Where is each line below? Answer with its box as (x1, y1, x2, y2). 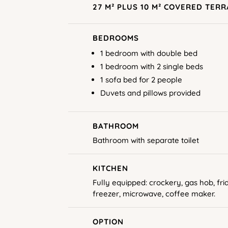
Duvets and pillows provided (100, 88, 201, 98)
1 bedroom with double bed (100, 48, 197, 58)
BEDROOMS (92, 33, 139, 43)
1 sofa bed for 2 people (100, 74, 182, 84)
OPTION (92, 216, 124, 226)
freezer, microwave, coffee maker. (92, 188, 215, 198)
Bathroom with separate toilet (92, 135, 199, 145)
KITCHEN (92, 163, 128, 173)
